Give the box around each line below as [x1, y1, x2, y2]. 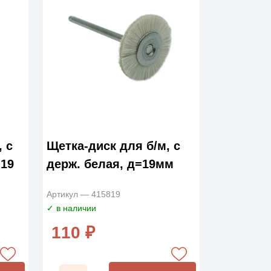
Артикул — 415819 [46, 189, 120, 200]
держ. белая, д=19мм [46, 157, 174, 171]
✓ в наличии [46, 203, 96, 214]
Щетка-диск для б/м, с [46, 139, 180, 153]
